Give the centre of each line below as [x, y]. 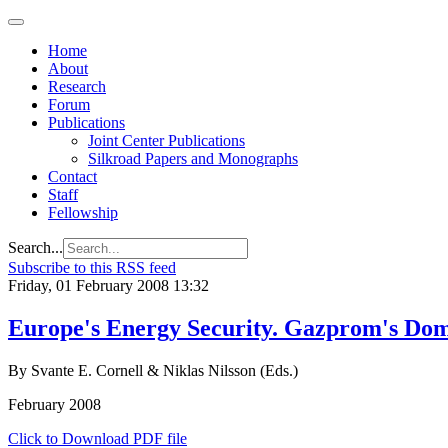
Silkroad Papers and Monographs [193, 158]
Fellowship [83, 212]
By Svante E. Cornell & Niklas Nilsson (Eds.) [153, 370]
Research [77, 86]
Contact [72, 176]
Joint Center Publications [166, 140]
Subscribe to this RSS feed [92, 267]
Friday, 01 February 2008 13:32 [108, 285]
